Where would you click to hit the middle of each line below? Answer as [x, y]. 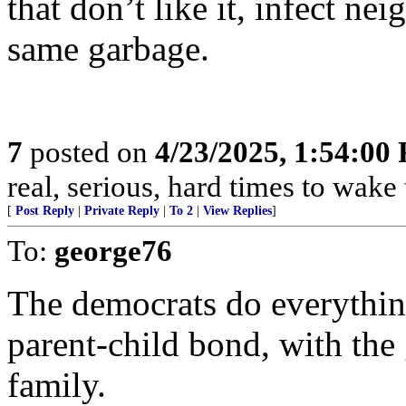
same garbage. [108, 48]
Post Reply [45, 211]
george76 [113, 251]
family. [57, 385]
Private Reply [122, 211]
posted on [89, 152]
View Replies [237, 211]
